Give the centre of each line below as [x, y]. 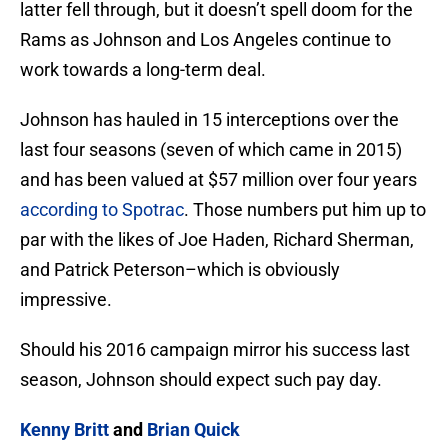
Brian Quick [193, 430]
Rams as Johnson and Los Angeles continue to [205, 40]
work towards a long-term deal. [143, 70]
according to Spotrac [102, 210]
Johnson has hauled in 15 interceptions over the [209, 120]
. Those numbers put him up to [305, 210]
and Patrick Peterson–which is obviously [180, 270]
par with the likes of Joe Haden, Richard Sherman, [217, 240]
